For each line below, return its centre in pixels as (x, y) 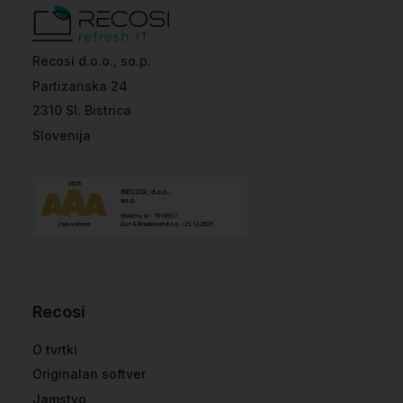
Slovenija (62, 135)
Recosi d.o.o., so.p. (92, 61)
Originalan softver (89, 374)
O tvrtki (55, 349)
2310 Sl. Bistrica (82, 110)
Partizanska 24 (80, 85)
